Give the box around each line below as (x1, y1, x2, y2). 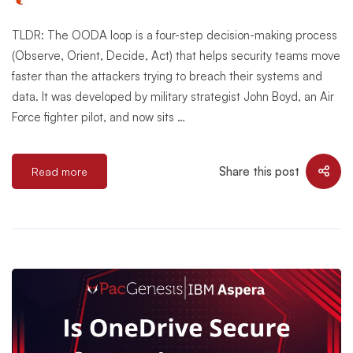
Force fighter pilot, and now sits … (12, 110, 185, 124)
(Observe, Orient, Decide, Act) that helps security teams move (12, 48, 340, 63)
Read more (32, 165, 87, 178)
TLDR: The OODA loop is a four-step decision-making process (12, 28, 337, 43)
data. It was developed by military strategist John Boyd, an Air (12, 89, 334, 104)
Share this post (219, 163, 299, 179)
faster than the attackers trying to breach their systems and (12, 69, 322, 84)
